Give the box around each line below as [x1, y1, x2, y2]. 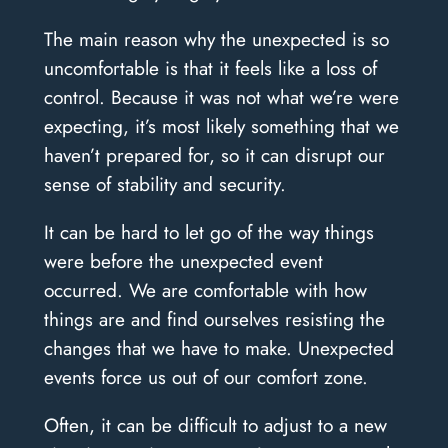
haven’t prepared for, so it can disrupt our [43, 140, 385, 169]
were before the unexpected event [43, 246, 323, 275]
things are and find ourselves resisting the [43, 304, 385, 333]
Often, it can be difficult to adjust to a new [43, 411, 387, 440]
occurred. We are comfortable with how [43, 275, 367, 304]
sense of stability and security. [43, 169, 286, 198]
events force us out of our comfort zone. [43, 362, 368, 391]
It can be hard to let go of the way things [43, 217, 374, 246]
